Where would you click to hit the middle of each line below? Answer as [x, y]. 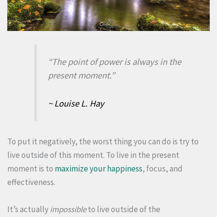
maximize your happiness [99, 169]
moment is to [31, 169]
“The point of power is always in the [114, 62]
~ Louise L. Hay [76, 103]
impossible [68, 209]
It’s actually [29, 209]
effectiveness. [31, 182]
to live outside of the [123, 209]
